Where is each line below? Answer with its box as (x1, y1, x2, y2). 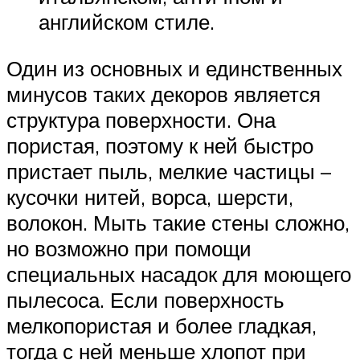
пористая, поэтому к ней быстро (6, 132, 313, 158)
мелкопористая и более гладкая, (6, 312, 317, 338)
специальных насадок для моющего (6, 260, 351, 287)
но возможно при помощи (6, 235, 252, 261)
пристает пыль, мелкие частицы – (6, 157, 331, 184)
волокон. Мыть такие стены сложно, (6, 209, 350, 235)
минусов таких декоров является (6, 80, 321, 107)
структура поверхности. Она (6, 106, 276, 133)
